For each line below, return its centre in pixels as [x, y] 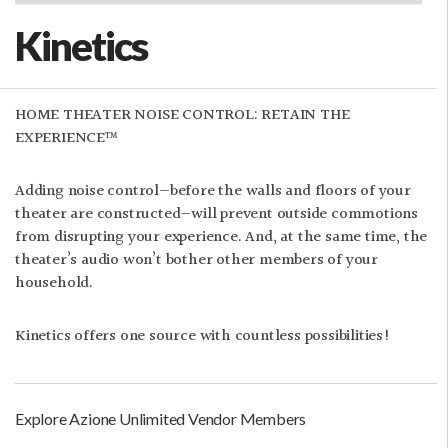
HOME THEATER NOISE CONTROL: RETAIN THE [182, 115]
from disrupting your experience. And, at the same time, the [221, 237]
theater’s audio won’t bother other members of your [196, 260]
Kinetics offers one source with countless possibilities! [203, 336]
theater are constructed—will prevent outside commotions [216, 214]
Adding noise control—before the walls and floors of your [213, 191]
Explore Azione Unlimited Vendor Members [161, 418]
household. [54, 283]
